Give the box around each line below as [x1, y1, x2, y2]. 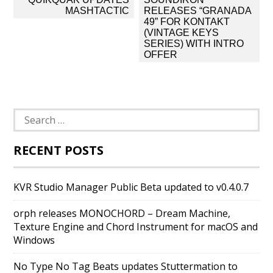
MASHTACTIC [65, 5, 130, 16]
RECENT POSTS [13, 142, 104, 158]
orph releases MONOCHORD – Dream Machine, [13, 207, 231, 220]
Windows [13, 233, 55, 247]
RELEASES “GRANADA [143, 5, 252, 16]
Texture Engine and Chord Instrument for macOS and [13, 220, 258, 233]
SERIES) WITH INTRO [143, 38, 244, 49]
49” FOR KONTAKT [143, 16, 230, 27]
